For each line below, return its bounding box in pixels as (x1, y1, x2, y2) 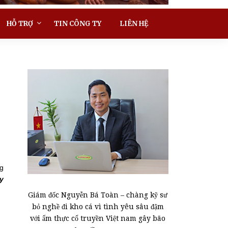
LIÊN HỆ (120, 19, 148, 28)
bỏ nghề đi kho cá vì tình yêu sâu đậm (32, 202, 164, 211)
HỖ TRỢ (7, 19, 33, 28)
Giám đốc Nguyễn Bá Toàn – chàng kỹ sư (28, 190, 168, 199)
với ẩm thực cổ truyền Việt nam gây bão (30, 214, 166, 222)
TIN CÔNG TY (54, 19, 101, 28)
